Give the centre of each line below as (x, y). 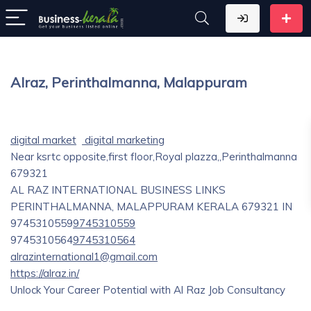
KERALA (218, 207)
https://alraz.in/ (45, 273)
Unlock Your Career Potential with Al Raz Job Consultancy (148, 290)
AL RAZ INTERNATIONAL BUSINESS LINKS (118, 190)
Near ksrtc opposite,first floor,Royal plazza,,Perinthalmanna (154, 157)
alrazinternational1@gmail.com (84, 257)
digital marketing (123, 140)
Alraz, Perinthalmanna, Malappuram (129, 82)
